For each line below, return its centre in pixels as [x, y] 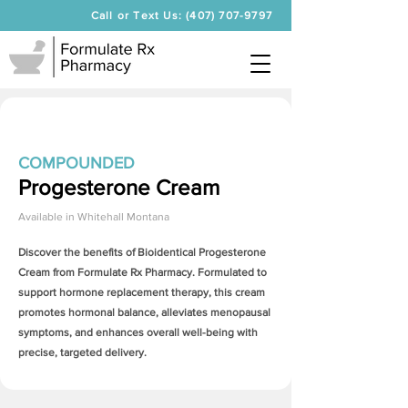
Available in [46, 217]
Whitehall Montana [123, 217]
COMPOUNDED [76, 163]
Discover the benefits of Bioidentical [108, 252]
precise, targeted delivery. [82, 352]
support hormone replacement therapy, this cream [142, 292]
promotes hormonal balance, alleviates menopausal [144, 312]
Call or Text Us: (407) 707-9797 [181, 15]
